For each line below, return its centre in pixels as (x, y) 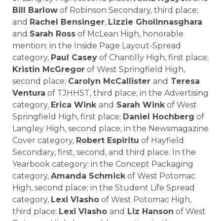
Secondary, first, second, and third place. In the (104, 152)
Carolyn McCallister (110, 81)
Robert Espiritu (108, 141)
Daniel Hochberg (159, 117)
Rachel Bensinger (67, 22)
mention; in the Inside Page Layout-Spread (97, 46)
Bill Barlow (35, 10)
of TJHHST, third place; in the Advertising (127, 93)
